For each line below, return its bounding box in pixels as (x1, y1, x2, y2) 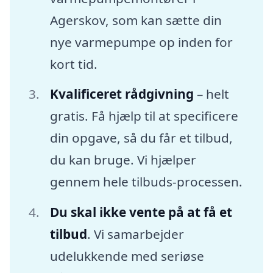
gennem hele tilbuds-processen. (49, 173, 243, 191)
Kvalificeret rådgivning (49, 85, 194, 103)
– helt (193, 85, 229, 103)
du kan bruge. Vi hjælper (49, 151, 196, 169)
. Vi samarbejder (87, 225, 184, 243)
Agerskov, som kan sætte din (49, 11, 222, 29)
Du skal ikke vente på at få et (49, 204, 232, 221)
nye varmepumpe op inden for (49, 33, 233, 51)
